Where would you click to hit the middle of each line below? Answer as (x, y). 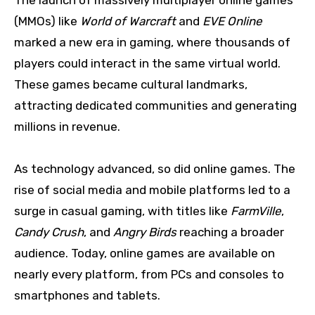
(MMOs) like (47, 21)
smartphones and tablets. (87, 296)
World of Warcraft (128, 21)
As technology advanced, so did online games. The (155, 169)
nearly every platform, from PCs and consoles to (149, 275)
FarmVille (256, 211)
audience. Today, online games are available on (144, 253)
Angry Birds (145, 232)
